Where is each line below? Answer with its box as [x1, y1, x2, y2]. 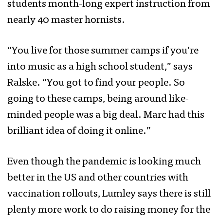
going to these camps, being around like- [7, 94, 189, 105]
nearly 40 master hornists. [7, 16, 127, 26]
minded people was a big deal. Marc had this [7, 110, 204, 121]
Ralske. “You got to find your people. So [7, 78, 185, 89]
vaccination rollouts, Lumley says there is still [7, 189, 211, 200]
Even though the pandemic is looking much [7, 157, 201, 168]
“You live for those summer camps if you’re [7, 46, 199, 57]
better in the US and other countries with [7, 173, 188, 184]
